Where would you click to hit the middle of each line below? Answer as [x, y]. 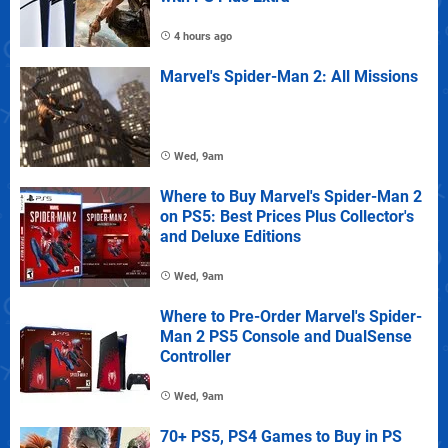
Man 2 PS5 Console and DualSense [286, 336]
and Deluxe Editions [230, 236]
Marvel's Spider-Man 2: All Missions [289, 76]
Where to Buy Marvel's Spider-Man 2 [291, 196]
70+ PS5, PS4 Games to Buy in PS [281, 436]
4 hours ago [203, 36]
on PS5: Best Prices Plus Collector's [287, 216]
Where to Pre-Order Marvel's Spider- [291, 316]
